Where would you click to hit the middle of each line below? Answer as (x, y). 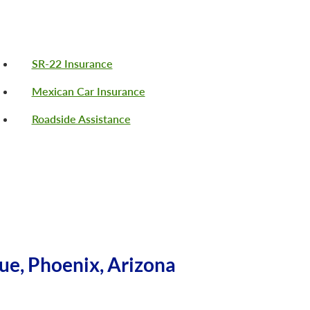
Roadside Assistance (81, 119)
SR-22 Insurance (72, 64)
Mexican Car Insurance (88, 91)
